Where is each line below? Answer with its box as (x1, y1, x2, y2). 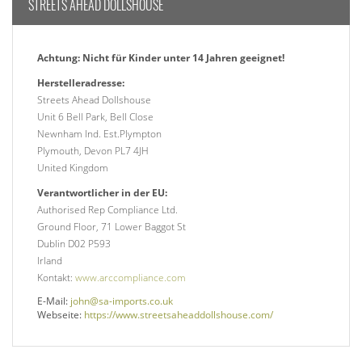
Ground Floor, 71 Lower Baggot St (37, 220, 186, 234)
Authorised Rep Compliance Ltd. (37, 203, 178, 217)
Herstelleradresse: (37, 76, 124, 90)
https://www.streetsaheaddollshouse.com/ (84, 308, 273, 322)
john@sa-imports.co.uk (70, 294, 173, 309)
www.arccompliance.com (75, 271, 186, 285)
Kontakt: (37, 271, 75, 285)
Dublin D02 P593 (37, 237, 111, 251)
